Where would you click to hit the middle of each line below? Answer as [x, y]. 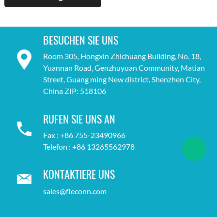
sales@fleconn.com [75, 191]
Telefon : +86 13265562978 [89, 146]
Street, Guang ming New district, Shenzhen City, [122, 79]
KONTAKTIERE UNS [79, 175]
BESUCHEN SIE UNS [80, 40]
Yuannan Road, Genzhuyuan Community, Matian [124, 68]
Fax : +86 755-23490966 [84, 135]
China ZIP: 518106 [74, 91]
